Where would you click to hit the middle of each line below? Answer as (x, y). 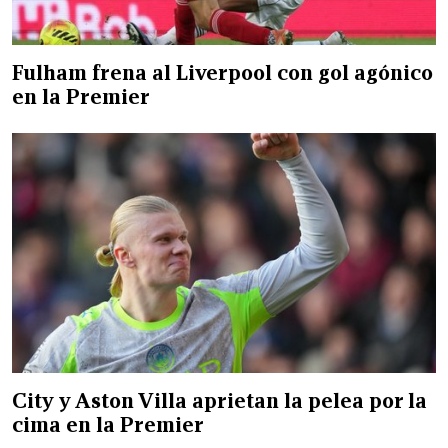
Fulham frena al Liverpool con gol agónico (222, 72)
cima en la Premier (108, 424)
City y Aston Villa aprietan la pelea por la (219, 400)
